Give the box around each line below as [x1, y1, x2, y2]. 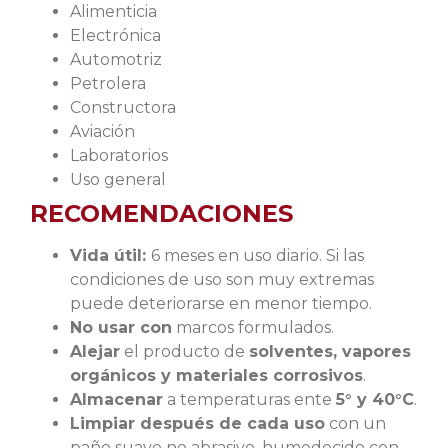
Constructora [70, 98, 176, 118]
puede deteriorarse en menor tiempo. [70, 294, 372, 314]
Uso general [70, 170, 166, 190]
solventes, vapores [249, 342, 411, 362]
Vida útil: [70, 246, 151, 266]
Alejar [70, 342, 120, 362]
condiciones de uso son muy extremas [70, 270, 374, 290]
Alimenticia [70, 2, 157, 22]
